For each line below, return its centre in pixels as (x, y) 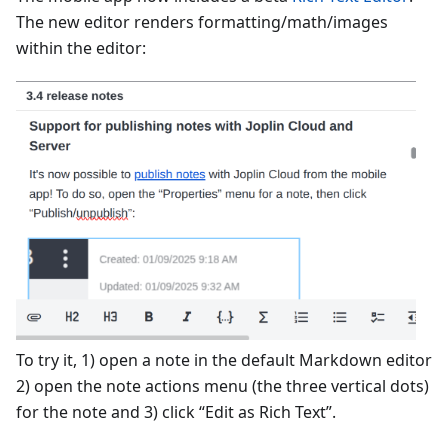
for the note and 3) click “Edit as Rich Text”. (176, 412)
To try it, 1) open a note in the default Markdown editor (224, 360)
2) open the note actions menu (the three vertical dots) (222, 386)
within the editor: (81, 48)
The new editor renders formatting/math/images (202, 22)
